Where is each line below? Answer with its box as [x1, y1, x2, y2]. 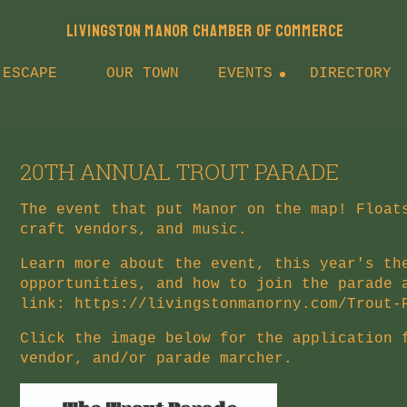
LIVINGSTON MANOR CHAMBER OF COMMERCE [65, 24, 343, 40]
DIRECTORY [310, 65, 392, 82]
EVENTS [218, 65, 273, 82]
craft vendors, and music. [19, 222, 247, 238]
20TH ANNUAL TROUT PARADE [19, 157, 339, 186]
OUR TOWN [106, 65, 179, 82]
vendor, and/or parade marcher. [19, 351, 293, 367]
